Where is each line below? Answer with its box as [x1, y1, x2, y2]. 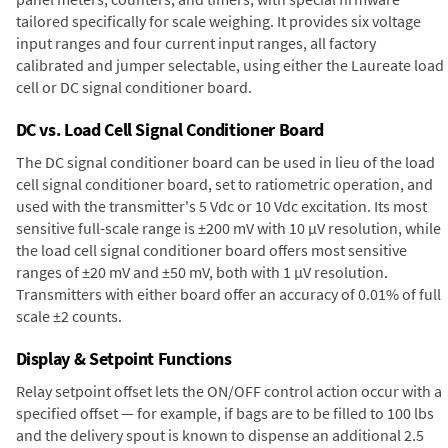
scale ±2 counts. [15, 305, 122, 326]
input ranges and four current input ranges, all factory [15, 32, 376, 53]
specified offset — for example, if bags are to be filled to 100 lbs [15, 402, 434, 423]
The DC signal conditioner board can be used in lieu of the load [15, 151, 435, 172]
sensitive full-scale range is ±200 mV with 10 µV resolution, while [15, 217, 441, 238]
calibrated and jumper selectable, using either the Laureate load [15, 54, 444, 75]
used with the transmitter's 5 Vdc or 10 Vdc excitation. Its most [15, 195, 427, 216]
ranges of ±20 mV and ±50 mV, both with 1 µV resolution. [15, 261, 388, 282]
